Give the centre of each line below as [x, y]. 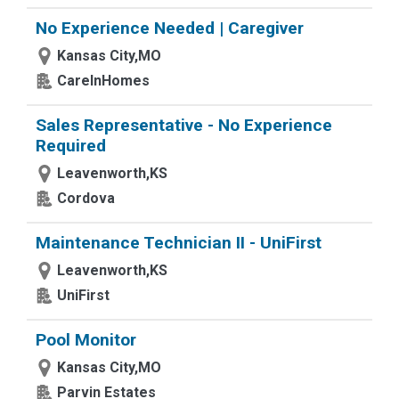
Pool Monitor [86, 340]
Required [71, 146]
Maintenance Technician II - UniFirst [179, 243]
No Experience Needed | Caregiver [170, 28]
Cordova [86, 198]
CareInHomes [103, 81]
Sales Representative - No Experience [184, 125]
